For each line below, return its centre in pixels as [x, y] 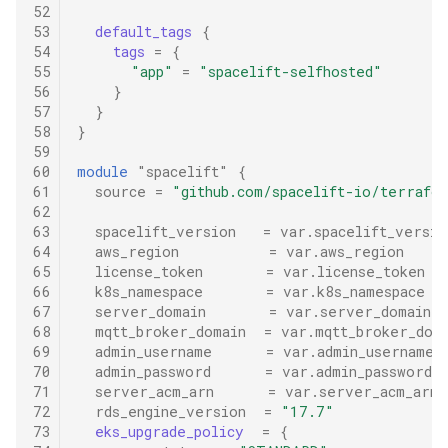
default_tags [143, 32]
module [102, 172]
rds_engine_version [170, 412]
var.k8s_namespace [353, 292]
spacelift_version [165, 232]
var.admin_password [356, 372]
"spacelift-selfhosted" [290, 72]
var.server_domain [358, 312]
